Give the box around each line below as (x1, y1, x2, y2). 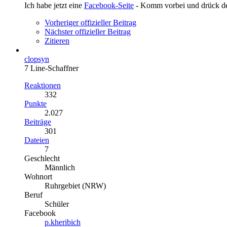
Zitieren (45, 36, 69, 45)
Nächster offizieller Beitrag (45, 27, 131, 36)
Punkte (24, 99, 47, 108)
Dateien (24, 135, 49, 144)
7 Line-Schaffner (24, 63, 79, 72)
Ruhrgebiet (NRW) (45, 181, 106, 190)
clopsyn (24, 54, 49, 63)
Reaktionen (24, 81, 61, 90)
